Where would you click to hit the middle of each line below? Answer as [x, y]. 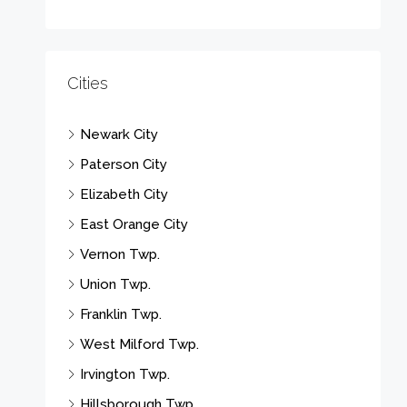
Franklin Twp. [121, 314]
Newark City [119, 134]
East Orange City [134, 224]
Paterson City [124, 164]
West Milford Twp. [139, 344]
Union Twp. [115, 284]
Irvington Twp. [125, 374]
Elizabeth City [124, 194]
